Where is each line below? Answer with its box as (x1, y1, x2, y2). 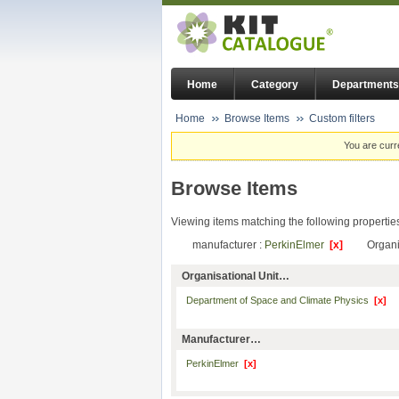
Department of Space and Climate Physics (185, 295, 374, 306)
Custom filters (309, 112, 375, 125)
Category (251, 78, 298, 92)
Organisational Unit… (182, 270, 289, 283)
